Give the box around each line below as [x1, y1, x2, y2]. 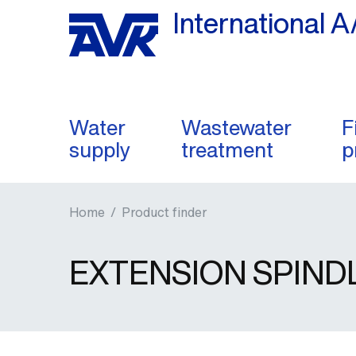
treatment [180, 134, 273, 164]
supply [69, 134, 130, 164]
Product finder [122, 203, 207, 222]
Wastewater [180, 112, 292, 142]
